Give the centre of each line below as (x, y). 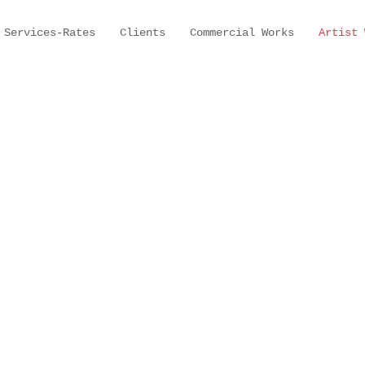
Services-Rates (50, 33)
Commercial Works (242, 33)
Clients (143, 33)
